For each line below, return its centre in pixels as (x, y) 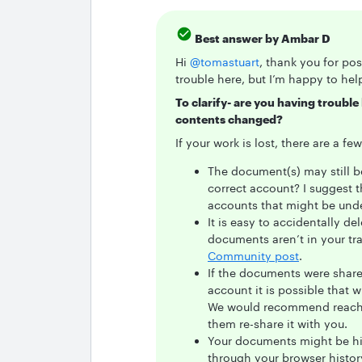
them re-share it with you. (278, 324)
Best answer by (237, 38)
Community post (253, 256)
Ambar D (305, 38)
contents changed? (229, 119)
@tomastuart (225, 62)
